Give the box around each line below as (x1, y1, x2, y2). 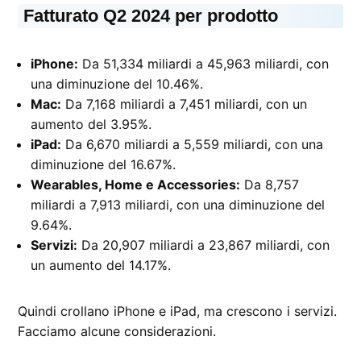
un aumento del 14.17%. (31, 256, 172, 273)
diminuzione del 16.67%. (31, 156, 176, 172)
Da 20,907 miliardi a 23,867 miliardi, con (77, 236, 330, 253)
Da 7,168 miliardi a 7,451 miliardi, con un (61, 95, 308, 112)
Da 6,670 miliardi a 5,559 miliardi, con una (61, 135, 324, 152)
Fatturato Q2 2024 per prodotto (23, 5, 279, 26)
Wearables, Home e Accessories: (31, 176, 241, 193)
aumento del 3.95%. (31, 115, 152, 132)
